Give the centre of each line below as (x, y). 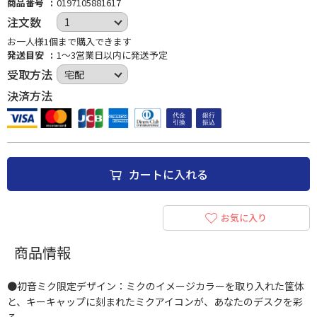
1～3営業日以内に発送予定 (112, 55)
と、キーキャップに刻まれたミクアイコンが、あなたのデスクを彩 (155, 301)
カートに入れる (168, 174)
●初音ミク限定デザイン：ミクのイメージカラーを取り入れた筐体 (156, 286)
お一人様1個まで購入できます (69, 41)
